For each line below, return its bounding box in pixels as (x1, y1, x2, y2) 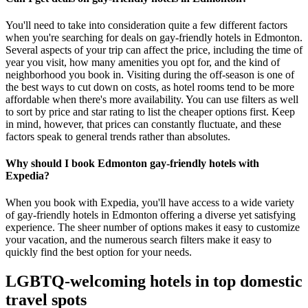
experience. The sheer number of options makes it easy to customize (5, 221, 300, 234)
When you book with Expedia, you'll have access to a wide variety (5, 197, 294, 209)
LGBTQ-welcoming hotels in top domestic (5, 272, 302, 291)
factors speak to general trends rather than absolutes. (5, 130, 230, 142)
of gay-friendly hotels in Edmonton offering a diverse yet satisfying (5, 209, 296, 221)
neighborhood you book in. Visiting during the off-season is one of (5, 68, 294, 80)
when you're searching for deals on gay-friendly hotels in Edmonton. (5, 31, 302, 43)
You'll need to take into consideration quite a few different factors (5, 19, 287, 31)
